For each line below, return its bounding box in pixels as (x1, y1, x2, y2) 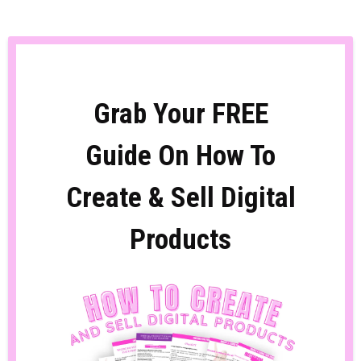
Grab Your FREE (93, 98, 268, 131)
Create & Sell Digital (65, 181, 296, 214)
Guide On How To (85, 139, 276, 172)
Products (130, 223, 231, 256)
